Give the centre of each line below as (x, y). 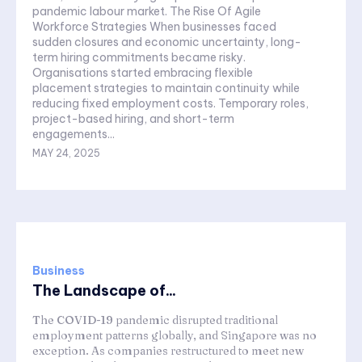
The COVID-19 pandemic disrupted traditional (155, 320)
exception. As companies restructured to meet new (168, 351)
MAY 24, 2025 (66, 154)
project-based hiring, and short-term (133, 119)
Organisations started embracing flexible (143, 73)
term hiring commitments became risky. (139, 58)
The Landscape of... (104, 291)
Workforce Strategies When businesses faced (154, 27)
